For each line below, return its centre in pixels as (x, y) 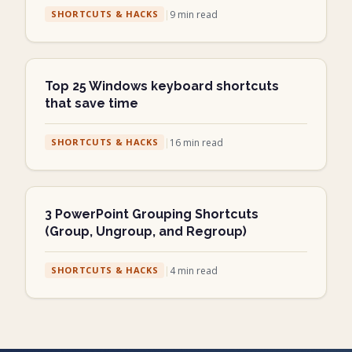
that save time (92, 104)
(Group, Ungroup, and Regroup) (146, 232)
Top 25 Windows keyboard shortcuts (162, 86)
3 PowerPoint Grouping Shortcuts (152, 214)
